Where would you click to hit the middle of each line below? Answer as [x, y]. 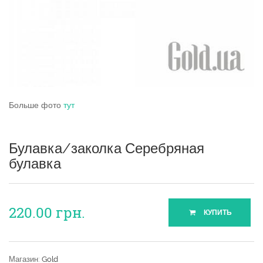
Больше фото [36, 105]
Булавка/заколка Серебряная [107, 148]
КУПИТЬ [217, 213]
